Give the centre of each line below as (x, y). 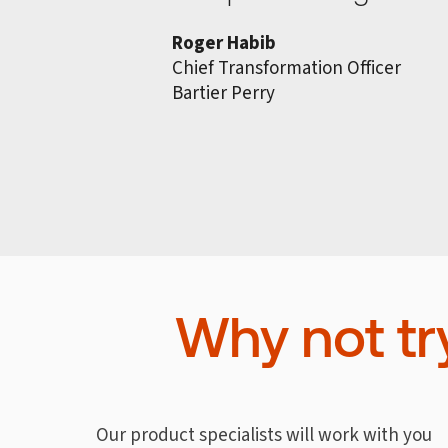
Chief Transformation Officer (286, 67)
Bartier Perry (223, 92)
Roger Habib (224, 42)
